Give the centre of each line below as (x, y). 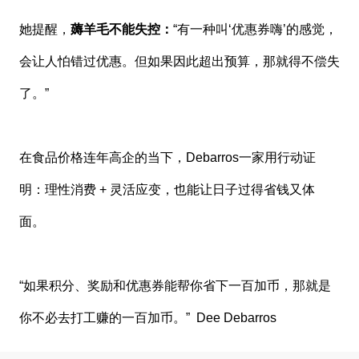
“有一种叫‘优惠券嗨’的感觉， (255, 29)
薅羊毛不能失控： (121, 29)
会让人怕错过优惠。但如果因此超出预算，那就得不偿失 (179, 61)
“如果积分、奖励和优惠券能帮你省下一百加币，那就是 (175, 285)
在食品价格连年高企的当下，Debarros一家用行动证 (167, 157)
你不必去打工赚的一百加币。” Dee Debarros (147, 317)
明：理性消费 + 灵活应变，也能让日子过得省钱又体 (167, 189)
